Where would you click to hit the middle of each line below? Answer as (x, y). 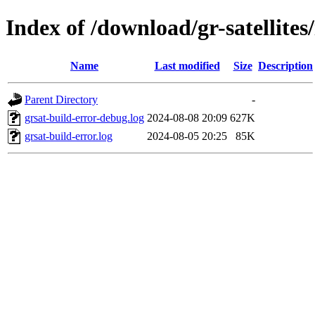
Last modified (187, 65)
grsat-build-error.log (69, 136)
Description (285, 65)
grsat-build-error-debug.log (84, 117)
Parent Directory (61, 99)
